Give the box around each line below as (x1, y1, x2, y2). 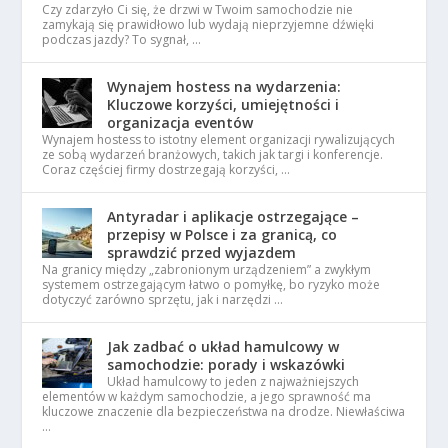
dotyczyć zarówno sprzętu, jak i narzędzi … (42, 291, 284, 309)
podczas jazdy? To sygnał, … (42, 31, 202, 49)
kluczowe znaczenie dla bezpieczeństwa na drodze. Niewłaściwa (42, 403, 406, 421)
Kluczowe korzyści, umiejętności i (107, 95, 340, 115)
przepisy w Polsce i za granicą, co (107, 225, 338, 245)
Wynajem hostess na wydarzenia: (107, 77, 342, 97)
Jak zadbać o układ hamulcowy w (107, 337, 340, 357)
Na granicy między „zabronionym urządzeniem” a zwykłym (42, 261, 372, 279)
